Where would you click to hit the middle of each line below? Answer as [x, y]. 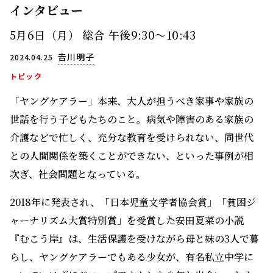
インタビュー [46, 10]
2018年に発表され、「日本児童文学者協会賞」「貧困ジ [133, 202]
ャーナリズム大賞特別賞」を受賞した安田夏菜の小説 [127, 221]
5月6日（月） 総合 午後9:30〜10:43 [103, 35]
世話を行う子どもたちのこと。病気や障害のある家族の [132, 119]
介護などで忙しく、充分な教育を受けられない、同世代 [132, 138]
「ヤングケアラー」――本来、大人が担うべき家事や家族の [132, 101]
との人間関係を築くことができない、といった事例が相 [132, 156]
